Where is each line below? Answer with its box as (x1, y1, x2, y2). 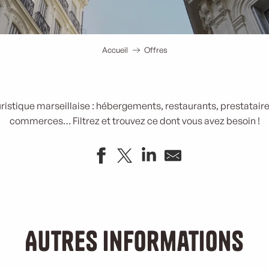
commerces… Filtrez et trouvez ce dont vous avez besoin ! (9, 115, 260, 127)
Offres (144, 45, 168, 55)
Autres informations (25, 224, 244, 258)
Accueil (101, 45, 128, 55)
